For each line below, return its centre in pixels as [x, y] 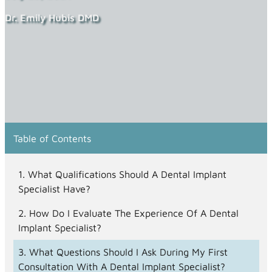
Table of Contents [52, 138]
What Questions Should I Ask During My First [128, 252]
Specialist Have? [54, 188]
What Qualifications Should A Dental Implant [127, 174]
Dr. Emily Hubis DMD [52, 17]
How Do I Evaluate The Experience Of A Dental [134, 213]
